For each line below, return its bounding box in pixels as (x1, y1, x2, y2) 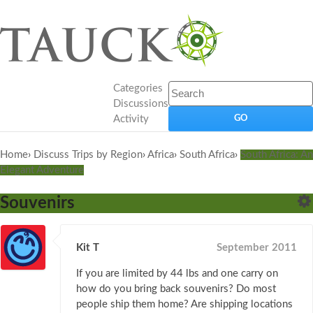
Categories (113, 83, 163, 94)
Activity (113, 114, 149, 124)
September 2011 (217, 242, 297, 254)
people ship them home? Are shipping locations (76, 299, 293, 310)
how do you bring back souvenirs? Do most (76, 284, 276, 295)
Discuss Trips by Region (34, 150, 143, 160)
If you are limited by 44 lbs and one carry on (76, 268, 278, 279)
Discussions (113, 99, 168, 109)
